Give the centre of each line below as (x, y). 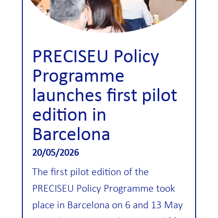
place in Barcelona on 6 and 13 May (107, 206)
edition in (69, 116)
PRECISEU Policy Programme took (103, 189)
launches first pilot (104, 97)
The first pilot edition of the (90, 173)
